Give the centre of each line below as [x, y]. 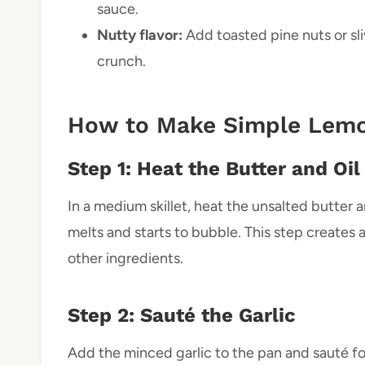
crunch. [121, 61]
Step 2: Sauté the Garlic [182, 315]
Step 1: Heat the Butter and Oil [214, 168]
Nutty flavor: [140, 35]
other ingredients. [125, 258]
